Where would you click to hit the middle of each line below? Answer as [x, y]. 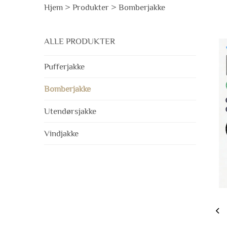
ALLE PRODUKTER [80, 41]
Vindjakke [61, 134]
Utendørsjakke [70, 111]
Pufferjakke [64, 67]
